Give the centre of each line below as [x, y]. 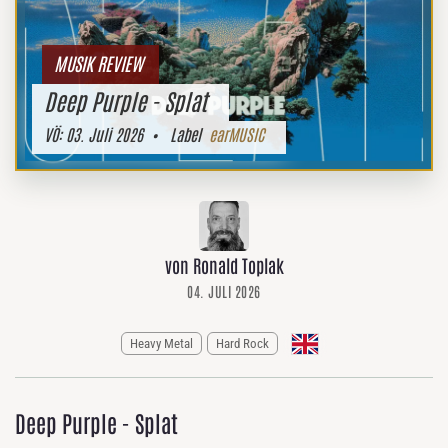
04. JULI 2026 [224, 291]
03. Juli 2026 [102, 134]
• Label [176, 134]
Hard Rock [242, 344]
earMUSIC [236, 134]
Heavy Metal [161, 344]
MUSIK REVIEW [98, 63]
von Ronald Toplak [224, 265]
